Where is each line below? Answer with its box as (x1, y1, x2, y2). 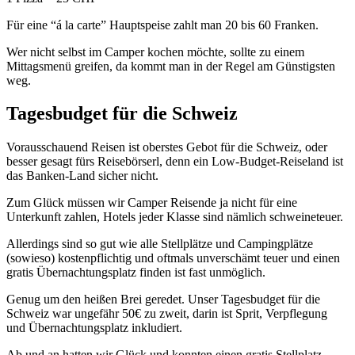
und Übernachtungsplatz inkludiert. (6, 321, 182, 335)
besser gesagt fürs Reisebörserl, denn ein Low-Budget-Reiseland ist (6, 155, 343, 169)
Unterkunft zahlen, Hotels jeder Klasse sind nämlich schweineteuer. (6, 210, 343, 224)
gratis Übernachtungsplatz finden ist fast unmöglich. (6, 265, 265, 280)
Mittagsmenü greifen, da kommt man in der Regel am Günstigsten (6, 59, 335, 73)
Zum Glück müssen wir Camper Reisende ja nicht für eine (6, 196, 297, 210)
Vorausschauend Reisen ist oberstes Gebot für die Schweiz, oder (6, 140, 327, 155)
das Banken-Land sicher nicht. (6, 169, 158, 183)
